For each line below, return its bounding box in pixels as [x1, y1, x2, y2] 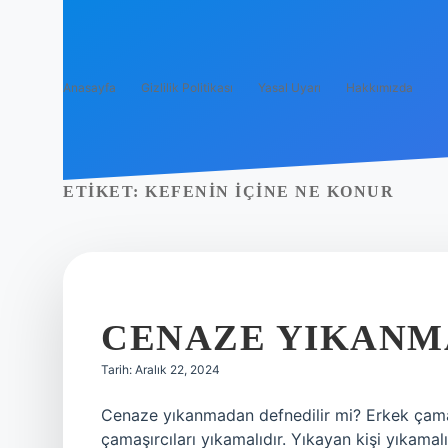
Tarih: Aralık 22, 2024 [101, 362, 220, 377]
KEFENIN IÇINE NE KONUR [145, 183, 394, 200]
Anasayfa [63, 80, 116, 95]
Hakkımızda [346, 80, 413, 95]
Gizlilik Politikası [141, 80, 233, 95]
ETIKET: [63, 183, 145, 200]
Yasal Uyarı [258, 80, 321, 95]
